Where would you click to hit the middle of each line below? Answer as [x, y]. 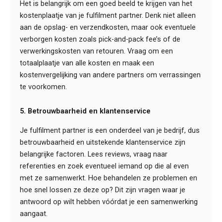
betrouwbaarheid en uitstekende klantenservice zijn [103, 142]
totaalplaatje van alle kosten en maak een [87, 63]
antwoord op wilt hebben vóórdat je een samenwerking [109, 201]
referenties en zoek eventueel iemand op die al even [104, 166]
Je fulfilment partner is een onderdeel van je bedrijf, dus [110, 130]
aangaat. [34, 213]
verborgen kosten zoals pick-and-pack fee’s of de [100, 39]
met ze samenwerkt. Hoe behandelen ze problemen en [109, 178]
